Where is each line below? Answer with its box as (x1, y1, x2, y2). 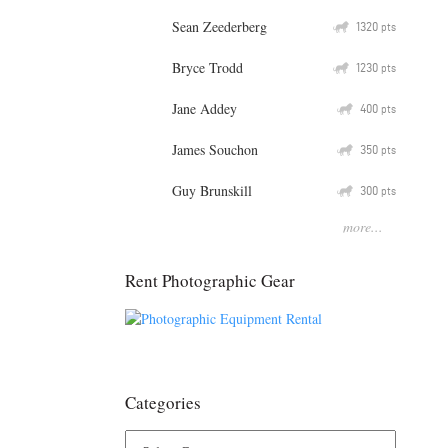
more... (343, 216, 383, 236)
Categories (125, 391, 201, 415)
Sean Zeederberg (172, 16, 267, 36)
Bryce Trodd (172, 57, 243, 77)
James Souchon (172, 139, 258, 159)
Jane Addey (172, 98, 237, 118)
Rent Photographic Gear (125, 268, 295, 292)
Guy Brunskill (172, 180, 252, 200)
